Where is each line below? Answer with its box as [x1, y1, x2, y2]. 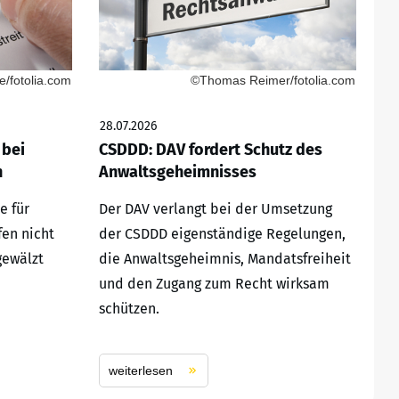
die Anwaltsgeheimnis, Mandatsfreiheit [98, 250, 351, 268]
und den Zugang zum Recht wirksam [98, 275, 330, 293]
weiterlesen [108, 363, 173, 379]
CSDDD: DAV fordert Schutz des [98, 140, 322, 160]
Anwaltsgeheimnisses [98, 162, 256, 183]
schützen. [98, 300, 159, 318]
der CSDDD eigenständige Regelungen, [98, 225, 346, 243]
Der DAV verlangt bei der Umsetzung [98, 200, 332, 218]
